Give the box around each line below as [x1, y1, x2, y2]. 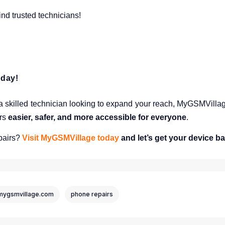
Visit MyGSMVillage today [22, 134, 119, 142]
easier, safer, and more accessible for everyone [8, 113, 186, 122]
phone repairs [71, 190, 113, 198]
